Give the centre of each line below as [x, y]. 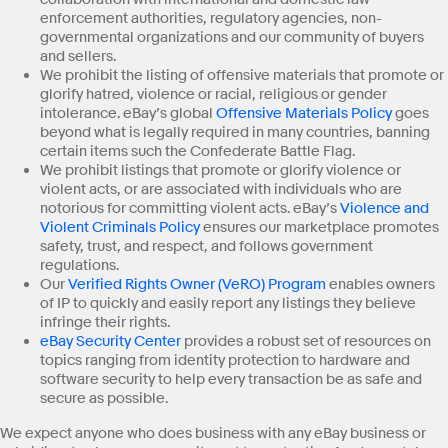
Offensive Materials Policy [304, 113]
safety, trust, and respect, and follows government [206, 246]
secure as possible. [104, 398]
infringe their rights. [105, 322]
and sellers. [78, 56]
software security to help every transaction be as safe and [231, 379]
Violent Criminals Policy [120, 227]
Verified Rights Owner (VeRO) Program [197, 284]
